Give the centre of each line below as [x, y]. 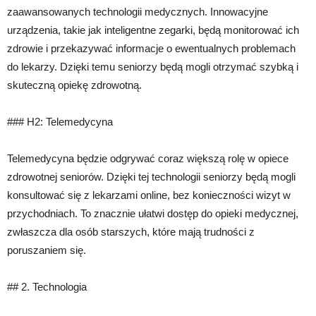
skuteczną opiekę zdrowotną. [74, 85]
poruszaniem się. [47, 250]
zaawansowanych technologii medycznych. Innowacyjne [138, 12]
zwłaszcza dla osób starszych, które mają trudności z [131, 232]
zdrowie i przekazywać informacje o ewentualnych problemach [151, 49]
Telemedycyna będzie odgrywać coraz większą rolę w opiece [148, 159]
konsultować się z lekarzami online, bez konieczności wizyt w [149, 195]
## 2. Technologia [47, 287]
